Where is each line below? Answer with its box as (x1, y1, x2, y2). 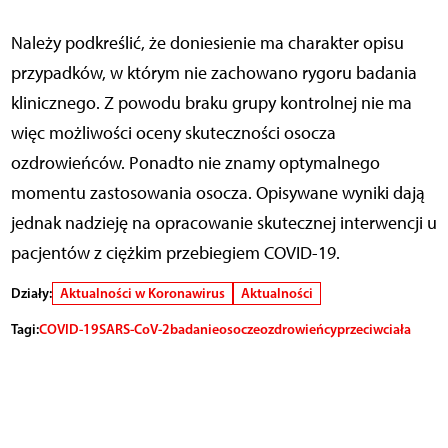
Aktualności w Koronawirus (59, 284, 225, 303)
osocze (218, 320, 260, 339)
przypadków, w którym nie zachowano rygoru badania (10, 62, 417, 85)
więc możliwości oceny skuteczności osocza (10, 122, 336, 145)
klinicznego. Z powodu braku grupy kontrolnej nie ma (10, 92, 412, 115)
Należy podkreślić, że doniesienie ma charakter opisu (10, 32, 404, 55)
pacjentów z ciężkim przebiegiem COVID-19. (10, 242, 340, 265)
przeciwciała (336, 320, 411, 339)
